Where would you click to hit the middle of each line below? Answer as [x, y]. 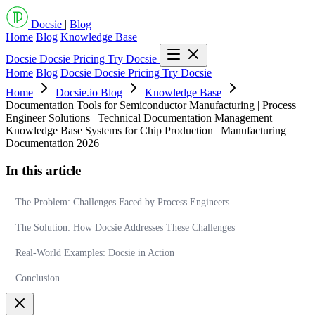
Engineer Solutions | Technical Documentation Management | [141, 118]
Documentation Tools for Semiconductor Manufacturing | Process [151, 105]
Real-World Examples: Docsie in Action [95, 253]
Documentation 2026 [52, 143]
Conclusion [38, 278]
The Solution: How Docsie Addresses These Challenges [125, 228]
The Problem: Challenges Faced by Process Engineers [122, 202]
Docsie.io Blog [89, 92]
